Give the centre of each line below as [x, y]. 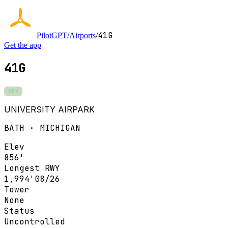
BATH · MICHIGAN [42, 128]
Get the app [23, 45]
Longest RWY [32, 168]
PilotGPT [52, 35]
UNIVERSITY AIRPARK [49, 109]
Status [19, 211]
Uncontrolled [35, 221]
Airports [82, 35]
